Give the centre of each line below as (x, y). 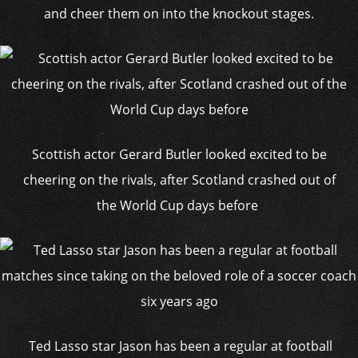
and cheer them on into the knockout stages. (179, 14)
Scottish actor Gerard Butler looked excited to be (179, 154)
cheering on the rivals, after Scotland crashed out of (179, 180)
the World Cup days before (179, 205)
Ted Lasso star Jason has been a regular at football (179, 346)
